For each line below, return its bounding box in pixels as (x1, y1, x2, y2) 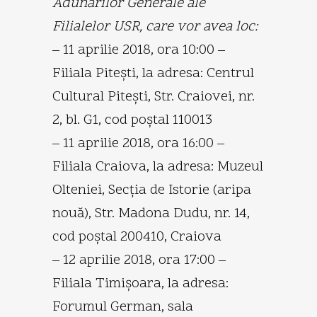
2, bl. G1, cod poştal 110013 (52, 110, 212, 130)
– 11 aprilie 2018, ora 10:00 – (52, 40, 225, 60)
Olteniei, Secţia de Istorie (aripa (52, 180, 251, 200)
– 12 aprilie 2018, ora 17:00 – (52, 250, 226, 270)
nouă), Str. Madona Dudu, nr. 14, (52, 203, 250, 224)
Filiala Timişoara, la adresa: (52, 273, 229, 294)
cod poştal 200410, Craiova (52, 226, 221, 247)
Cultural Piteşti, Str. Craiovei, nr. (52, 86, 255, 107)
